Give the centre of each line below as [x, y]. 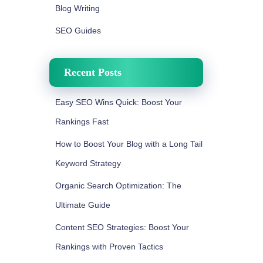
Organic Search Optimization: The [118, 186]
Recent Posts [92, 72]
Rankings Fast [82, 122]
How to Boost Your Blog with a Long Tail [129, 144]
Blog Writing [77, 8]
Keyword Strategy [88, 163]
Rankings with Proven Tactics [109, 247]
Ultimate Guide [82, 205]
